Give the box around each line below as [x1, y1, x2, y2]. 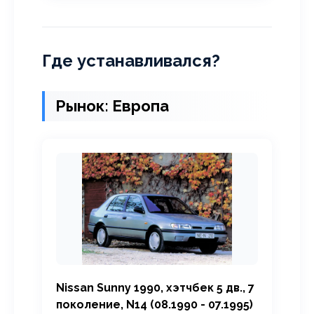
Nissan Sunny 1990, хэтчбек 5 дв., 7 [56, 281, 254, 294]
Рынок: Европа [55, 97, 169, 115]
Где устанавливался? [42, 50, 220, 71]
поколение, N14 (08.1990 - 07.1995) [56, 298, 253, 311]
